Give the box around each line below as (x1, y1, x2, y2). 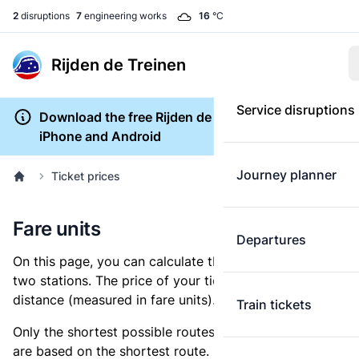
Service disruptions (236, 102, 355, 118)
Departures (236, 232, 306, 248)
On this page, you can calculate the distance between (13, 253, 338, 269)
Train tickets (236, 296, 312, 313)
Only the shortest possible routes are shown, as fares (13, 324, 337, 340)
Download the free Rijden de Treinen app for (38, 109, 309, 125)
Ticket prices (51, 169, 120, 183)
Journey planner (236, 167, 337, 183)
